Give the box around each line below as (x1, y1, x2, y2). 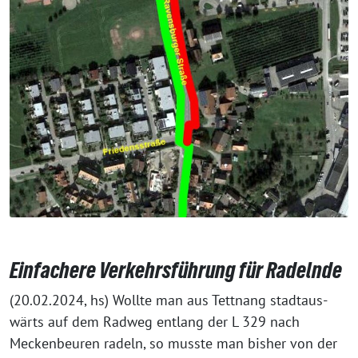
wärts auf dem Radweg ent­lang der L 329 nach (10, 312, 300, 331)
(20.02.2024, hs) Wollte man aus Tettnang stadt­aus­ (10, 290, 328, 309)
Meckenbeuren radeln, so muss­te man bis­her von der (10, 333, 337, 352)
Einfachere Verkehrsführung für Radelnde (10, 257, 342, 283)
